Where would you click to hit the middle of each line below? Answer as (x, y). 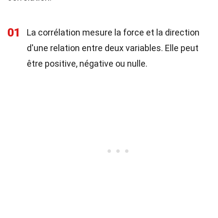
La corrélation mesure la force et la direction (113, 32)
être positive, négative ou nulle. (87, 64)
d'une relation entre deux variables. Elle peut (113, 48)
